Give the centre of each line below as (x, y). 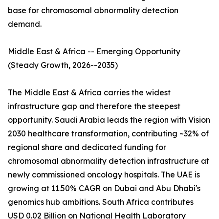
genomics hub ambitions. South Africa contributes (101, 202)
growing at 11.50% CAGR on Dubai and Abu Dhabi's (104, 188)
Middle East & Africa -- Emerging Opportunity (94, 52)
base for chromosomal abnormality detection (93, 11)
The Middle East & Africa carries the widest (89, 93)
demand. (25, 24)
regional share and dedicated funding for (87, 147)
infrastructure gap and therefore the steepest (94, 106)
